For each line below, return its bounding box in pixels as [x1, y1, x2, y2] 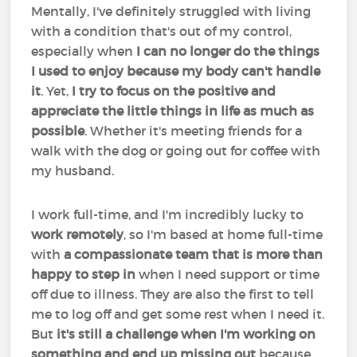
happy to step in [31, 266, 136, 282]
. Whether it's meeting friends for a [84, 123, 303, 139]
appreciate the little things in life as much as [31, 103, 315, 119]
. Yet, [41, 83, 73, 99]
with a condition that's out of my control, [31, 23, 292, 39]
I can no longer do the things [133, 43, 320, 59]
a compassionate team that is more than [64, 246, 324, 262]
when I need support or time [135, 266, 320, 282]
